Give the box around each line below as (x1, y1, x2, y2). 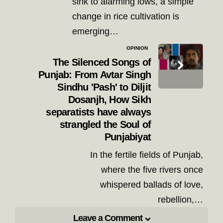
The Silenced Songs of (52, 57, 151, 68)
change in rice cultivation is (72, 11, 179, 21)
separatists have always (46, 107, 151, 118)
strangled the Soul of (59, 119, 151, 130)
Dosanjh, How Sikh (68, 94, 151, 106)
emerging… (72, 26, 118, 36)
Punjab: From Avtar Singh (38, 69, 151, 81)
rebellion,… (158, 194, 203, 205)
